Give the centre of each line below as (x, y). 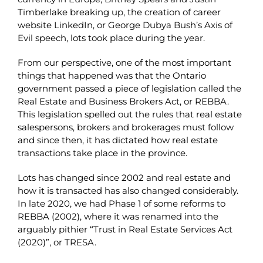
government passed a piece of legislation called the (129, 88)
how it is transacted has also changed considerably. (129, 190)
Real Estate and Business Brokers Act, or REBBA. (124, 101)
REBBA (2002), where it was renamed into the (118, 216)
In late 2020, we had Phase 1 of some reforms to (121, 203)
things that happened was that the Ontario (112, 75)
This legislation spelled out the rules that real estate (129, 114)
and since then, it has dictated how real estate (117, 140)
